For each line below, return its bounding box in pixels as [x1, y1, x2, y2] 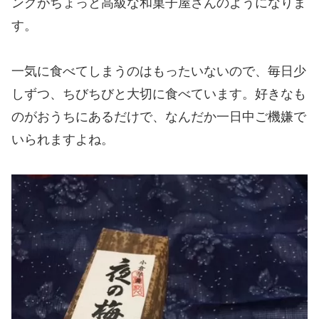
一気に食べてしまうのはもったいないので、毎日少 [11, 64, 306, 79]
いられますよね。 [11, 132, 114, 147]
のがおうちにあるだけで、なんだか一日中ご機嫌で [11, 110, 306, 125]
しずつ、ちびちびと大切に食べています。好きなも [11, 87, 306, 102]
